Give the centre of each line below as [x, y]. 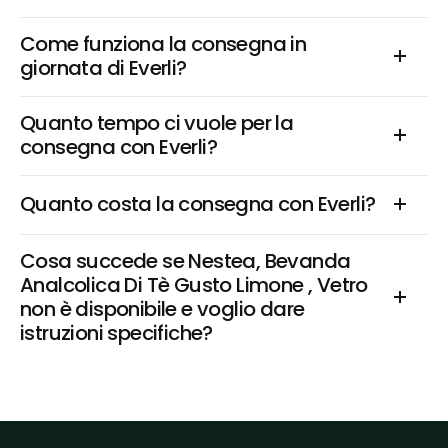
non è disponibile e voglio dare [162, 309]
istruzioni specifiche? [116, 333]
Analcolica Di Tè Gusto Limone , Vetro [194, 285]
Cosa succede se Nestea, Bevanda [185, 261]
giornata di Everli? [103, 68]
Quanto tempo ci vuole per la [157, 123]
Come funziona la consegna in [163, 44]
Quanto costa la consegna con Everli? [198, 204]
